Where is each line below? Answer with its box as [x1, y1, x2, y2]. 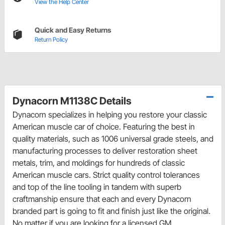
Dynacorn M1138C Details [13, 95, 132, 107]
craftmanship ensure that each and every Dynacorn [13, 194, 191, 204]
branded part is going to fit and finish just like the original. [13, 206, 210, 216]
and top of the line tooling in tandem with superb [13, 182, 181, 192]
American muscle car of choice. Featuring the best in [13, 122, 195, 132]
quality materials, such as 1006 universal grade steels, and [13, 134, 213, 144]
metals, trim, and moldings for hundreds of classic [13, 158, 185, 168]
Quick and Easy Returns [35, 26, 111, 35]
